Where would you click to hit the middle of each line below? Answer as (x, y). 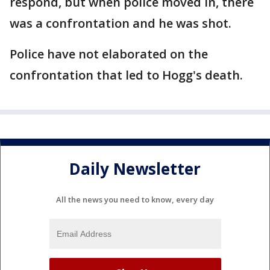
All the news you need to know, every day (135, 200)
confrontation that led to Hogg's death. (126, 75)
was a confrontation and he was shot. (121, 24)
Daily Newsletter (135, 168)
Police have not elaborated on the (109, 54)
